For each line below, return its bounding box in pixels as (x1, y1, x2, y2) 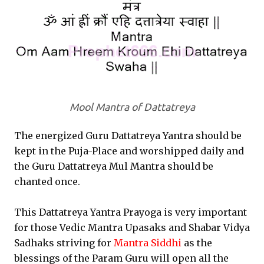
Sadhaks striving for (14, 237, 114, 249)
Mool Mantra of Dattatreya (69, 101, 195, 113)
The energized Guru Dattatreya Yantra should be (14, 130, 242, 141)
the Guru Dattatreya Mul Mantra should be (14, 160, 213, 172)
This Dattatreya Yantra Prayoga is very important (14, 206, 247, 218)
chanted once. (14, 176, 80, 187)
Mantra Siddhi (114, 237, 184, 249)
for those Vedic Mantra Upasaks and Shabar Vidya (14, 222, 250, 233)
